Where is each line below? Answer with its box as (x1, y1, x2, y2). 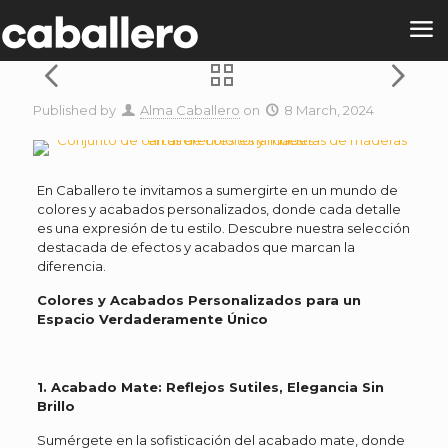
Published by (33, 102, 116, 118)
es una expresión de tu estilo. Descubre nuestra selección (36, 220, 410, 236)
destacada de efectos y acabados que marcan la (36, 239, 355, 255)
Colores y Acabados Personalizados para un (36, 292, 361, 308)
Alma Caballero (140, 102, 241, 118)
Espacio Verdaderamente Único (36, 311, 268, 327)
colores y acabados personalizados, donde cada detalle (36, 201, 401, 217)
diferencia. (36, 258, 106, 274)
